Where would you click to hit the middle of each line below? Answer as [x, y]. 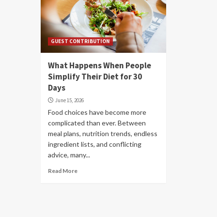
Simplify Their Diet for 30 [95, 77]
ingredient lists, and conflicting [95, 144]
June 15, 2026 [70, 100]
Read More [63, 171]
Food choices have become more [97, 112]
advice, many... [69, 155]
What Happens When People [100, 65]
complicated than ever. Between [97, 123]
